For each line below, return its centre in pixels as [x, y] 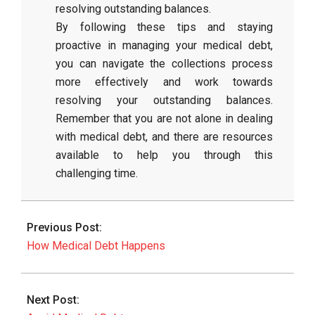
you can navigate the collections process [164, 64]
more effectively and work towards [164, 82]
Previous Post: [64, 227]
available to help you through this [164, 155]
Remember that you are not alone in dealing [164, 118]
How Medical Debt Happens [96, 246]
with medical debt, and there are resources [164, 137]
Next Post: [53, 300]
